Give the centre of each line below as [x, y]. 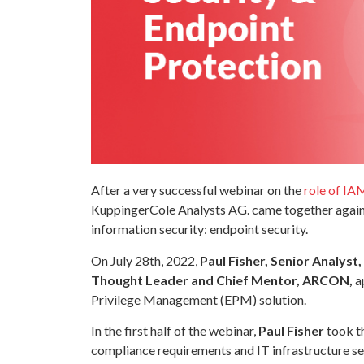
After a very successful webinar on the [197, 190]
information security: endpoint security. [199, 229]
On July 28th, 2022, [145, 260]
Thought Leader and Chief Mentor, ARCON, [222, 279]
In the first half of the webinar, [175, 330]
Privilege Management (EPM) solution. [199, 299]
